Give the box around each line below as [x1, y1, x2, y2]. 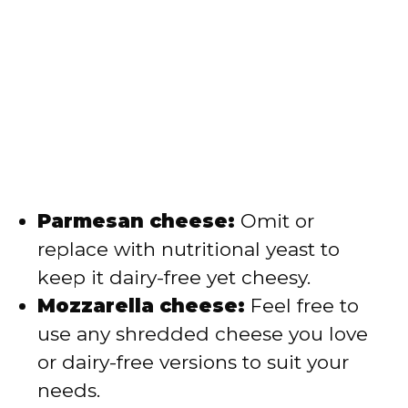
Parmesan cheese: [37, 209, 235, 232]
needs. [37, 378, 100, 402]
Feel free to [245, 293, 359, 317]
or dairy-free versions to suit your [37, 350, 349, 373]
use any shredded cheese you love [37, 321, 368, 345]
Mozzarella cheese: [37, 293, 245, 317]
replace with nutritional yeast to [37, 237, 340, 260]
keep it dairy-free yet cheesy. [37, 265, 311, 289]
